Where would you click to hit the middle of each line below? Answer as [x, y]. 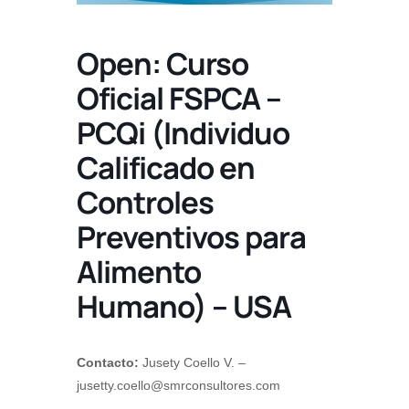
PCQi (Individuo [183, 133]
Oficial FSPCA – [179, 99]
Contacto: [108, 363]
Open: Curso [163, 64]
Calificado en [166, 168]
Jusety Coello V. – [192, 363]
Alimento [139, 272]
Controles [145, 203]
